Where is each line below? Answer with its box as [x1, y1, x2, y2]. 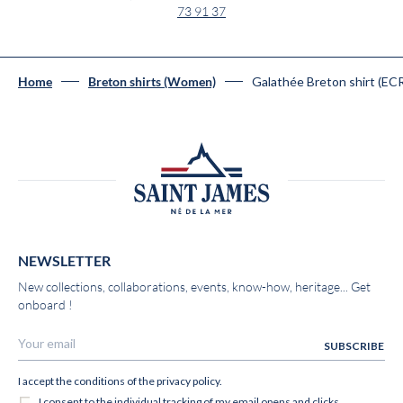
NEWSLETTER [18, 253, 111, 270]
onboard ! [18, 298, 73, 313]
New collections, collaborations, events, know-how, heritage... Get [18, 280, 371, 295]
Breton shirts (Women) [88, 75, 216, 90]
